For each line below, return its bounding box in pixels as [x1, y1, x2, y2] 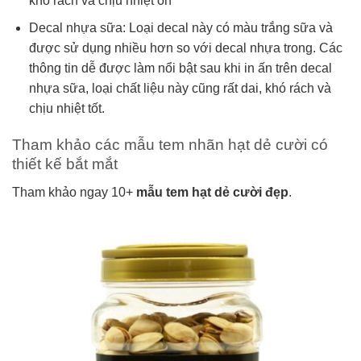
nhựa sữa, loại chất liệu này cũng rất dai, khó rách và [28, 81, 331, 96]
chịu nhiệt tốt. [28, 102, 105, 116]
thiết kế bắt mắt [12, 156, 118, 173]
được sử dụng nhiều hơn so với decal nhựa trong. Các [28, 41, 342, 56]
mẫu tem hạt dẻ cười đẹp [136, 185, 288, 199]
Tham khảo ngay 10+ [12, 185, 136, 199]
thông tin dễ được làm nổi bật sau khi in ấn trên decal [28, 61, 332, 76]
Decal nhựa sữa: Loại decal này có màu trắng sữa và [28, 21, 333, 35]
